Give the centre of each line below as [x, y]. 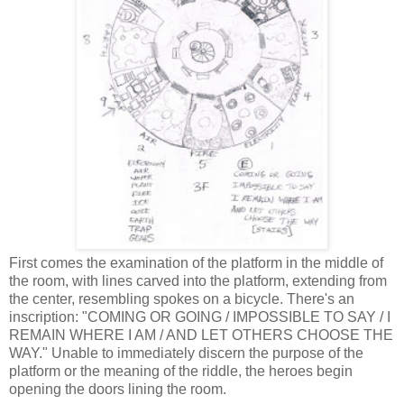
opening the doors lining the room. [118, 389]
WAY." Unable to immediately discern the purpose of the [186, 353]
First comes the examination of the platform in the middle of [196, 262]
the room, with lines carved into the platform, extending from [198, 280]
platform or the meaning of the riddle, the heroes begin [181, 371]
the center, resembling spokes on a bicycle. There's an [182, 298]
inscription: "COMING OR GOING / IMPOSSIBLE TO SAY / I [200, 317]
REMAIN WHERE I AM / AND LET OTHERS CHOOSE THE [201, 335]
